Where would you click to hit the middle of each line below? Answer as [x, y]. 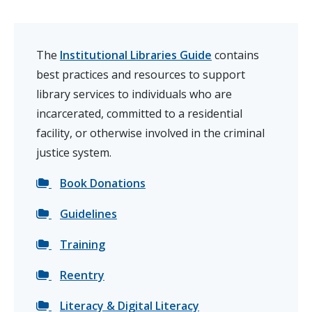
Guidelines [88, 214]
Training [83, 245]
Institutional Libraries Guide [136, 55]
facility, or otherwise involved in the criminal [150, 133]
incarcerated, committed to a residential [139, 114]
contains [235, 55]
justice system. [74, 153]
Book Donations [103, 184]
